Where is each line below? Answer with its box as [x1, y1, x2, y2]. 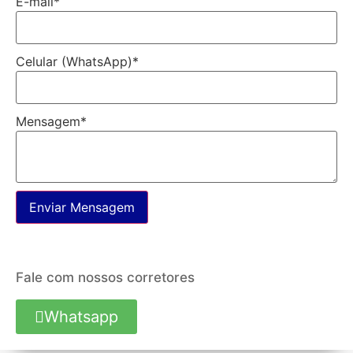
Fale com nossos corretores [16, 269, 195, 286]
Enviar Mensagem [29, 199, 135, 216]
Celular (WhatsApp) [16, 54, 132, 70]
